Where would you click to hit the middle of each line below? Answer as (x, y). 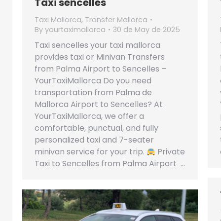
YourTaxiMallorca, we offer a (89, 116)
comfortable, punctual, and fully (96, 128)
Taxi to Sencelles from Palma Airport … (110, 164)
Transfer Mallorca (116, 20)
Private (170, 152)
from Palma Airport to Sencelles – (100, 69)
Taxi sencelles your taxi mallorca (97, 45)
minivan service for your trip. (91, 152)
